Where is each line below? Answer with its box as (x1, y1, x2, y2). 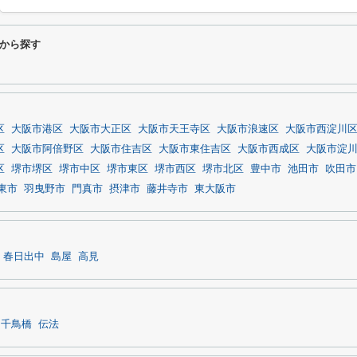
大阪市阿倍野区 (11, 143, 84, 155)
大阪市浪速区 (217, 124, 279, 135)
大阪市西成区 (237, 143, 300, 155)
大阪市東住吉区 (159, 143, 231, 155)
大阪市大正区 (69, 124, 131, 135)
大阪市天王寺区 (138, 124, 210, 135)
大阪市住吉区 (90, 143, 152, 155)
